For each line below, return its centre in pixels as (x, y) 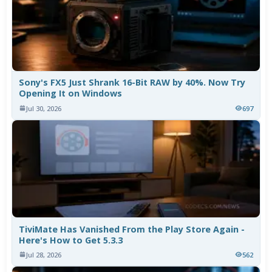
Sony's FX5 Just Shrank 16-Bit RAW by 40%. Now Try (132, 83)
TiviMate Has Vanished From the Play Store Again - (132, 229)
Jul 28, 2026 (44, 254)
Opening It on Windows (71, 93)
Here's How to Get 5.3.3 (71, 240)
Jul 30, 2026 (44, 108)
